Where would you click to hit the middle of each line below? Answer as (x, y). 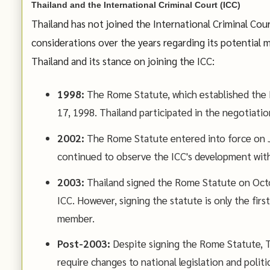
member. (76, 218)
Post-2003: (83, 244)
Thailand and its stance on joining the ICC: (123, 61)
